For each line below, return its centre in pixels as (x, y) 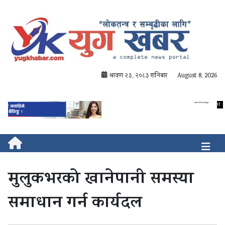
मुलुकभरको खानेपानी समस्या (101, 180)
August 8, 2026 (197, 76)
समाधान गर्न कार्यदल (75, 204)
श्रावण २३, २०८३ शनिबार (138, 76)
